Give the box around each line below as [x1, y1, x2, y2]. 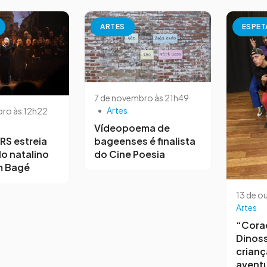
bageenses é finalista [94, 134, 195, 147]
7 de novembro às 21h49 [94, 92, 189, 103]
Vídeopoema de [94, 121, 170, 134]
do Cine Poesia [94, 147, 165, 160]
